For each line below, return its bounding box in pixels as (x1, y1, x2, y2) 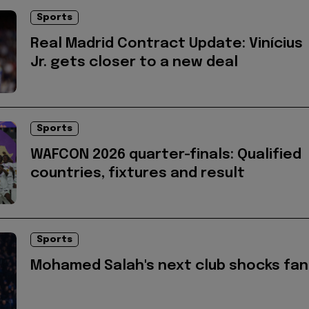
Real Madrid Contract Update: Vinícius (30, 36, 303, 51)
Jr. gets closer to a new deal (30, 54, 238, 70)
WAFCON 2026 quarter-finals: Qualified (30, 147, 301, 162)
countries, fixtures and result (30, 166, 245, 181)
